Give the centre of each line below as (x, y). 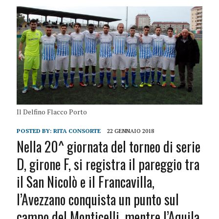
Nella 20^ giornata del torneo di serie (108, 146)
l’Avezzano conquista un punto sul (98, 199)
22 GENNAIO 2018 (130, 131)
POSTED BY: (35, 131)
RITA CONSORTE (77, 131)
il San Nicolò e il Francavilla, (85, 181)
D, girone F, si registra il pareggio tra (108, 164)
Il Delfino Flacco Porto (52, 111)
